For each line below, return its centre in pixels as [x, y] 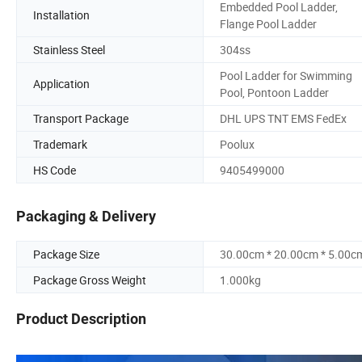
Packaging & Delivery [86, 217]
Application [61, 84]
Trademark [60, 144]
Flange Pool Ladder [268, 23]
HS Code [55, 170]
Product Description [81, 319]
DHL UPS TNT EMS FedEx [283, 118]
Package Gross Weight [90, 280]
